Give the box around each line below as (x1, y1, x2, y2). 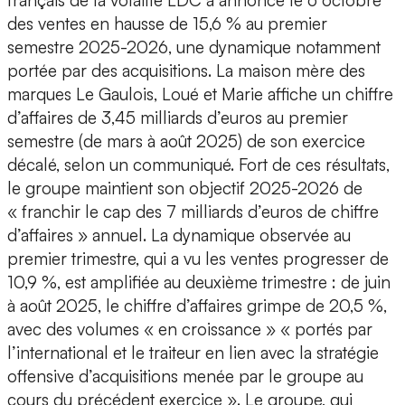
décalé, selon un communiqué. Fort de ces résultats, (7, 154, 390, 176)
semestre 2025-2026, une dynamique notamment (7, 36, 381, 59)
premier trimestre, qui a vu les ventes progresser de (7, 248, 389, 270)
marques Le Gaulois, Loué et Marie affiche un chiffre (7, 83, 393, 106)
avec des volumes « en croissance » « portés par (7, 318, 372, 341)
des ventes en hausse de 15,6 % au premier (7, 13, 327, 35)
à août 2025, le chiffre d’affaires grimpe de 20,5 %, (7, 295, 387, 317)
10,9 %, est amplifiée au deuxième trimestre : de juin (7, 271, 391, 294)
